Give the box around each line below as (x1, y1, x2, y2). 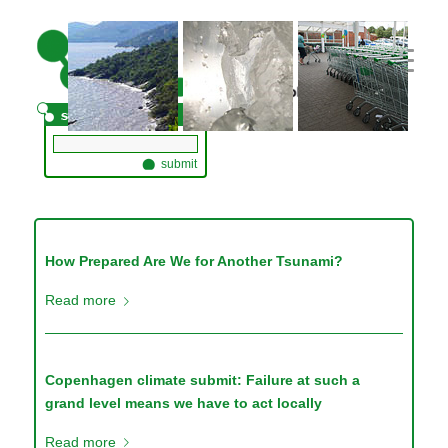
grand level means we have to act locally (45, 394, 323, 411)
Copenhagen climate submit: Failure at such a (45, 371, 361, 388)
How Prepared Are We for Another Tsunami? (45, 252, 344, 269)
